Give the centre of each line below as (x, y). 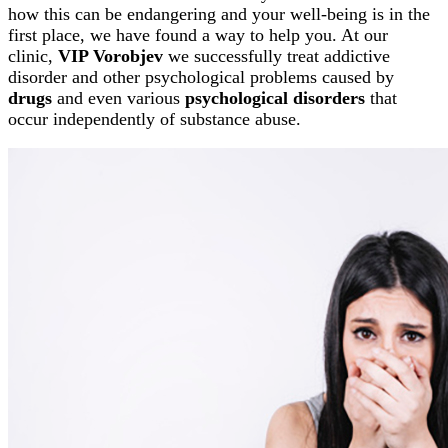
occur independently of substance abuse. (154, 118)
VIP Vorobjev (113, 55)
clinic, (33, 55)
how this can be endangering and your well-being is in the (219, 13)
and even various (118, 97)
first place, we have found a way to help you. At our (198, 34)
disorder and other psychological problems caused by (201, 76)
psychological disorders (275, 97)
